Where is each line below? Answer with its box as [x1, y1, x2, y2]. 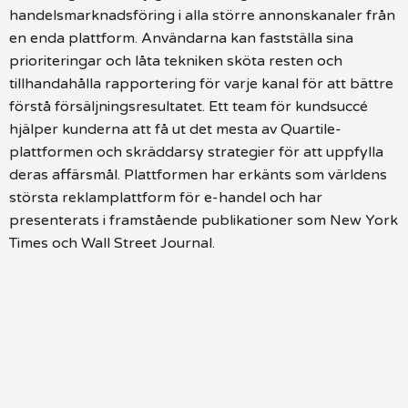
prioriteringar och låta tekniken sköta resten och [9, 52, 342, 71]
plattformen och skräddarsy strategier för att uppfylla [9, 143, 383, 162]
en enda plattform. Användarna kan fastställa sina [9, 29, 353, 48]
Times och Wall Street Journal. [9, 234, 215, 253]
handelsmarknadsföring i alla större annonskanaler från [9, 6, 395, 25]
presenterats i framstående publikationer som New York [9, 211, 398, 230]
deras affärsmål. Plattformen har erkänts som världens [9, 166, 387, 185]
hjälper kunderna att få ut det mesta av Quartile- [9, 120, 342, 139]
